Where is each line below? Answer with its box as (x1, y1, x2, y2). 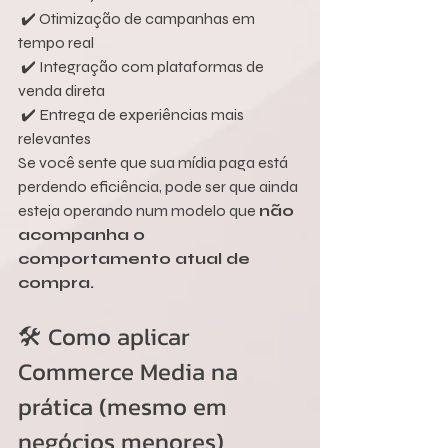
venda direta (18, 81, 105, 101)
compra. (18, 273, 94, 293)
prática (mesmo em (18, 389, 233, 425)
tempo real (18, 33, 94, 53)
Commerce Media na (18, 354, 244, 390)
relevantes (18, 129, 91, 149)
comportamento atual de (18, 249, 254, 269)
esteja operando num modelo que (18, 201, 259, 221)
